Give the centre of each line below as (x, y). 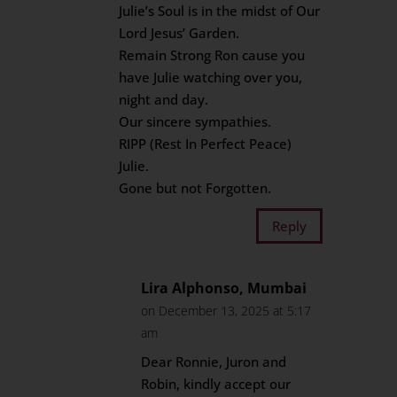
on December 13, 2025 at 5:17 (226, 311)
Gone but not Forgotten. (195, 188)
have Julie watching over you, (211, 77)
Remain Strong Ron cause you (212, 55)
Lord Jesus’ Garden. (179, 33)
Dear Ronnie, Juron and (214, 362)
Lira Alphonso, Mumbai (224, 288)
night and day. (164, 99)
